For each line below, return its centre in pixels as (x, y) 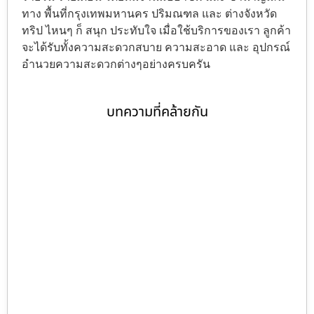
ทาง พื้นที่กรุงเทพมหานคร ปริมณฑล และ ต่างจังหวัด (149, 13)
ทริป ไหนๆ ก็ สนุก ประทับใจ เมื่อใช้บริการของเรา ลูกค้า (156, 30)
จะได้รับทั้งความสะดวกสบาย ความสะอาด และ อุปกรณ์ (156, 47)
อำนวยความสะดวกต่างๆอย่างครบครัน (116, 64)
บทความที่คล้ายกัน (157, 112)
